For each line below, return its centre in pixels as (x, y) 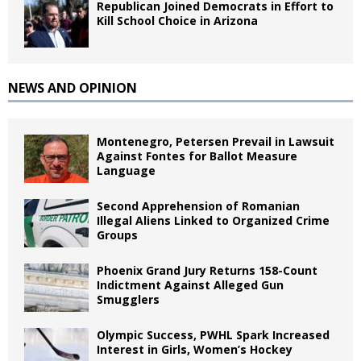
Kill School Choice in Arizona (177, 21)
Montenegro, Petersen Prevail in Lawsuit (216, 141)
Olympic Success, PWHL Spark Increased (213, 335)
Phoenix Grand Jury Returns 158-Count (207, 270)
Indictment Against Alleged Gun (190, 285)
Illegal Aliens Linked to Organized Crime (213, 220)
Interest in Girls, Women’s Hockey (195, 349)
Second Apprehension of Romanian (198, 206)
